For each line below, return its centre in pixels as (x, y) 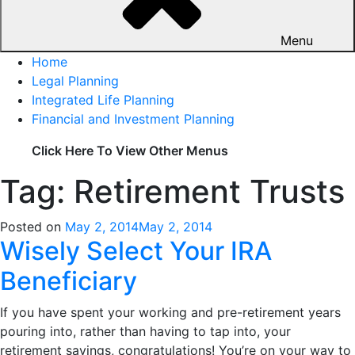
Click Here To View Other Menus (130, 150)
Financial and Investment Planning (133, 118)
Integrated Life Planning (103, 99)
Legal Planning (75, 80)
